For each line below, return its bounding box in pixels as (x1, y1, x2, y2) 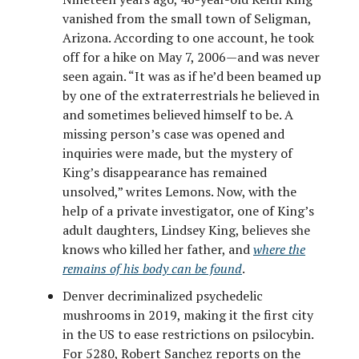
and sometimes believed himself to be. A (63, 105, 293, 123)
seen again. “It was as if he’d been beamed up (63, 67, 321, 85)
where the (253, 240, 305, 258)
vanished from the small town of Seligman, (63, 9, 311, 27)
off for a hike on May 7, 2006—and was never (63, 47, 320, 66)
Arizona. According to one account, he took (63, 28, 314, 46)
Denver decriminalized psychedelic (63, 286, 263, 305)
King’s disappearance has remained (63, 163, 267, 181)
